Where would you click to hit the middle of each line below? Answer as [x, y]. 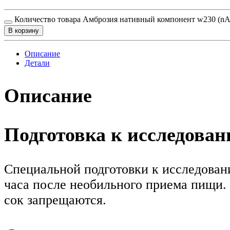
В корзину [24, 30]
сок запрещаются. [55, 200]
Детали [37, 63]
